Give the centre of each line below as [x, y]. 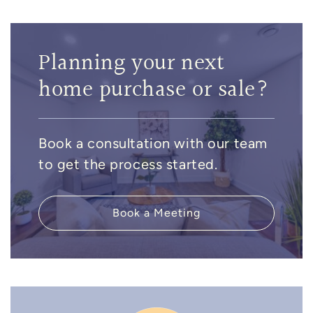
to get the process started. [128, 164]
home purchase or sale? [154, 90]
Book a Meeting [156, 212]
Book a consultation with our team [153, 143]
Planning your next [132, 64]
